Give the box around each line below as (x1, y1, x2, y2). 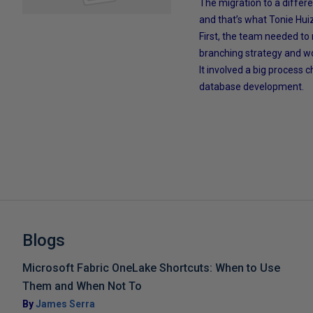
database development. (199, 80, 305, 92)
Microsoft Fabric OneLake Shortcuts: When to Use (22, 261, 280, 275)
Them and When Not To (22, 279, 142, 293)
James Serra (36, 298, 95, 310)
